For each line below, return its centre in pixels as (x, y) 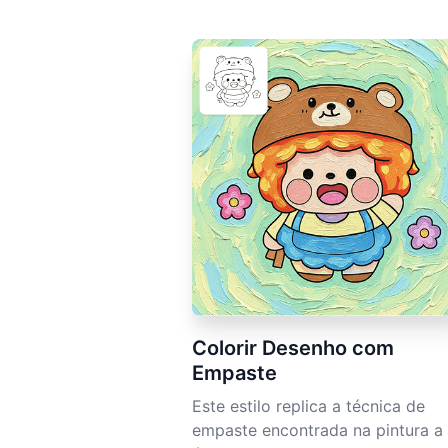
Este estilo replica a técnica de (308, 406)
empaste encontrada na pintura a (317, 430)
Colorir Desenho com (293, 348)
